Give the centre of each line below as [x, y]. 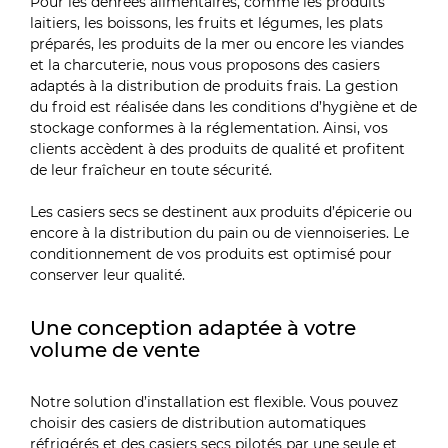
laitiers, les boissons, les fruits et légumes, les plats [207, 23]
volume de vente [115, 350]
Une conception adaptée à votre [193, 328]
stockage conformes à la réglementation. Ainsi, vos [209, 128]
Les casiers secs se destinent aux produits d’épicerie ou [221, 212]
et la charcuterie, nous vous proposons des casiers [205, 65]
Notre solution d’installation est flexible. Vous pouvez [214, 402]
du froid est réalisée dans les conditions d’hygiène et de [224, 107]
